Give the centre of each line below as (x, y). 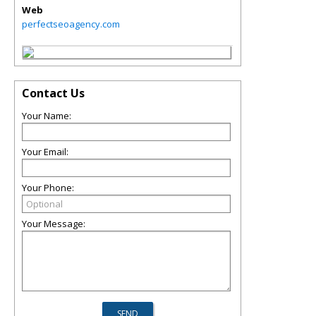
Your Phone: (48, 188)
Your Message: (54, 224)
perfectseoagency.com (71, 24)
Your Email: (45, 152)
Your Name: (47, 116)
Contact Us (53, 93)
